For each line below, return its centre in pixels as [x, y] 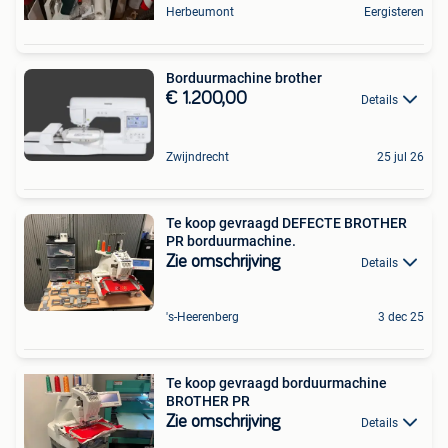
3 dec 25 [401, 316]
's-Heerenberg [202, 316]
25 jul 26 [400, 156]
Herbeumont [200, 12]
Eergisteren [394, 12]
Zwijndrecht [197, 156]
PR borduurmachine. [231, 240]
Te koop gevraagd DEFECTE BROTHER [286, 222]
